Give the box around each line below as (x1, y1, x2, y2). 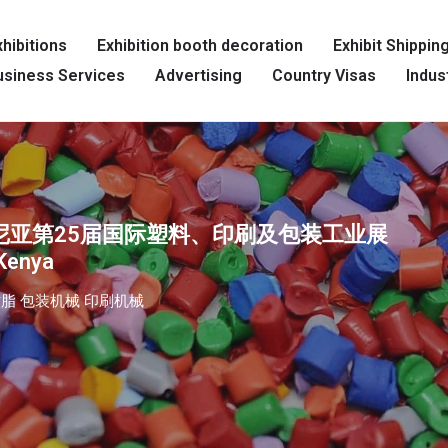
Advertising (155, 66, 242, 85)
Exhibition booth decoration (97, 36, 303, 55)
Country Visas (272, 66, 376, 85)
